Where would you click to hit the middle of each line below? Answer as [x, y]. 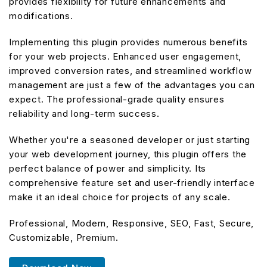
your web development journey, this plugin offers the [128, 154]
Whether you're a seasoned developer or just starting [130, 139]
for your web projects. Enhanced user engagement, [125, 56]
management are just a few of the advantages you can [132, 85]
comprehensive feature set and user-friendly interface [132, 182]
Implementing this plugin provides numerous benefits [128, 42]
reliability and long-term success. [84, 113]
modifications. [41, 15]
